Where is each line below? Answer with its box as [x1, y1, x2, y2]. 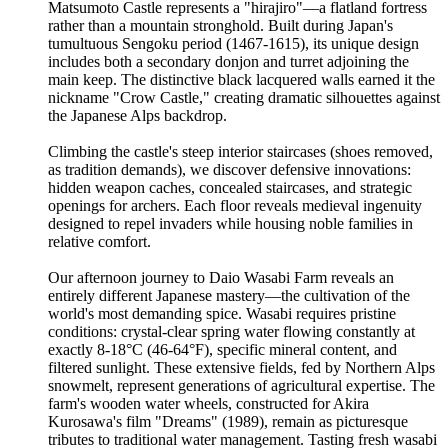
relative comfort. [48, 232, 151, 250]
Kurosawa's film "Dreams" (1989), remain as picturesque [48, 412, 408, 430]
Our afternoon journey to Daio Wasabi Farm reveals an [48, 268, 394, 286]
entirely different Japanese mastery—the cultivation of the [48, 286, 410, 304]
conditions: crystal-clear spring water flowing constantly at [48, 322, 415, 340]
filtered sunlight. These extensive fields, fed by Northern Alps [48, 358, 435, 376]
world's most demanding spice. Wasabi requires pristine [48, 304, 396, 322]
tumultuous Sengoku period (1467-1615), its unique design [48, 34, 419, 52]
